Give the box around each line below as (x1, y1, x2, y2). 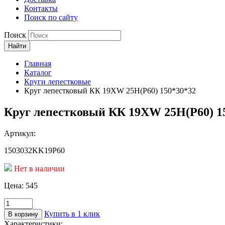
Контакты (24, 4, 58, 13)
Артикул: (4, 129, 36, 138)
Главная (24, 59, 51, 68)
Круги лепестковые (24, 77, 91, 86)
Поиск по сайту (24, 13, 78, 22)
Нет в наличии (12, 164, 65, 173)
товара (4, 206, 26, 215)
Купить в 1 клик (44, 209, 100, 218)
